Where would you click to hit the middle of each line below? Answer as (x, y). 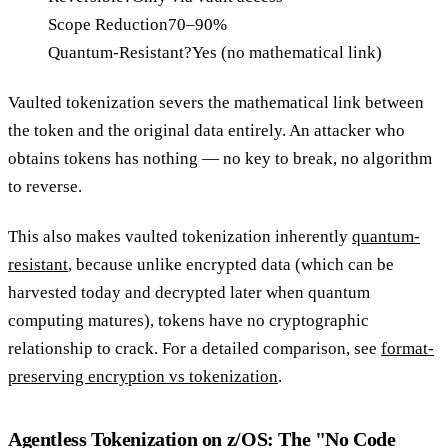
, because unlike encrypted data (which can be (231, 265)
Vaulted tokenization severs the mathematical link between (216, 102)
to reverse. (45, 186)
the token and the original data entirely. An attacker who (206, 130)
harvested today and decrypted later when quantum (189, 293)
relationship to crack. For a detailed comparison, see (194, 349)
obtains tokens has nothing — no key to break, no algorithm (220, 158)
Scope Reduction (108, 24)
